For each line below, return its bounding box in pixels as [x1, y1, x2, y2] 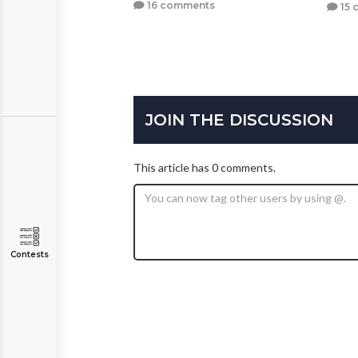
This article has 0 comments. [133, 160, 276, 174]
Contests [10, 249, 49, 260]
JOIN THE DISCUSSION [145, 109, 333, 129]
